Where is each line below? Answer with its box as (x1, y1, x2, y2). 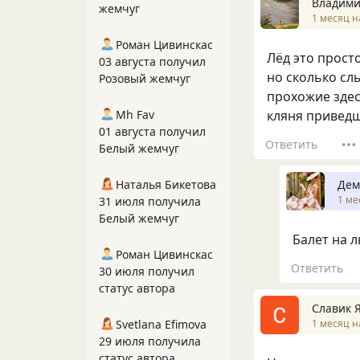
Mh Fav (116, 107, 154, 122)
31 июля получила (99, 194, 201, 209)
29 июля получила (99, 333, 201, 349)
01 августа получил (99, 124, 206, 139)
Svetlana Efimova (116, 317, 207, 332)
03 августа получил (99, 54, 206, 69)
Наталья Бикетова (116, 177, 216, 192)
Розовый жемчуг (99, 71, 190, 86)
